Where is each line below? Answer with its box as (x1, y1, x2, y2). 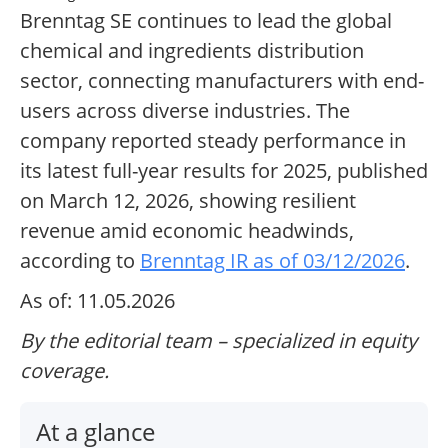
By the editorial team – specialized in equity (20, 327, 417, 355)
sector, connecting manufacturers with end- (20, 67, 424, 95)
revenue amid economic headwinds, (20, 217, 354, 245)
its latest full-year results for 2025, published (20, 157, 428, 185)
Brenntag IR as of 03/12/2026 (140, 247, 405, 275)
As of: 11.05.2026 (20, 287, 175, 315)
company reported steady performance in (20, 127, 406, 155)
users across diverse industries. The (20, 97, 350, 125)
